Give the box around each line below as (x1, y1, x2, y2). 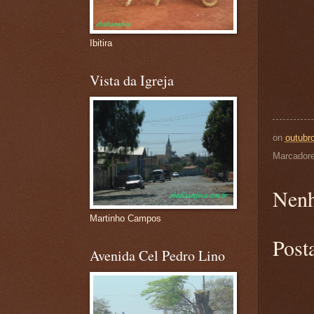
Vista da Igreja (89, 71, 174, 90)
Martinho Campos (89, 213, 161, 224)
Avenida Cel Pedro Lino (89, 246, 225, 265)
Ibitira (89, 38, 112, 48)
